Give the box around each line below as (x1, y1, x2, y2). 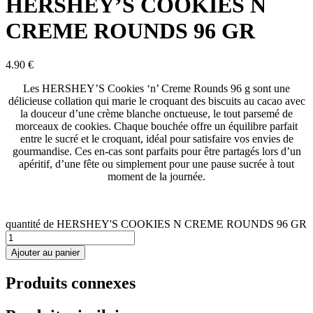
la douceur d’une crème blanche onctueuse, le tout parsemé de (20, 108, 293, 120)
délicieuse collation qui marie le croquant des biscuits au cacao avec (8, 95, 305, 108)
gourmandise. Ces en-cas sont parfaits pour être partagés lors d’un (12, 145, 301, 158)
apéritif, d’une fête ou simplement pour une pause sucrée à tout (19, 158, 294, 170)
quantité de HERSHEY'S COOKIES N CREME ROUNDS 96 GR (6, 218, 307, 231)
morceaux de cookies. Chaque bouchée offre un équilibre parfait (15, 120, 298, 133)
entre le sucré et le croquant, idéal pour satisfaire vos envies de (20, 133, 293, 145)
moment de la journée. (108, 170, 205, 183)
